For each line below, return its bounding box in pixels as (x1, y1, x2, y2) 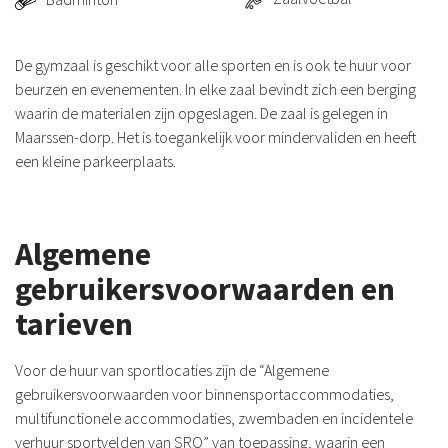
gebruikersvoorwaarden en (15, 268, 395, 309)
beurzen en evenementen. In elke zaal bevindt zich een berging (15, 78, 416, 99)
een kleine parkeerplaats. (15, 150, 176, 171)
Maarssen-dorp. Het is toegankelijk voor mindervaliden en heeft (15, 126, 417, 147)
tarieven (15, 303, 133, 344)
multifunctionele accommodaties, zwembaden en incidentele (15, 407, 413, 428)
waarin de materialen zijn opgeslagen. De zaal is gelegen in (15, 102, 388, 123)
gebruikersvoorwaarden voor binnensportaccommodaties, (15, 383, 394, 404)
